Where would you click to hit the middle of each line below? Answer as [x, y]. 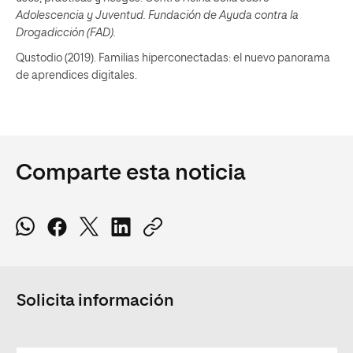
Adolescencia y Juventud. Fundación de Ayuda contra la [157, 15]
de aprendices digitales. [76, 75]
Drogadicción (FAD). [66, 33]
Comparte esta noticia [131, 173]
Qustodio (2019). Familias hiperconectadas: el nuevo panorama [173, 58]
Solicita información [95, 301]
